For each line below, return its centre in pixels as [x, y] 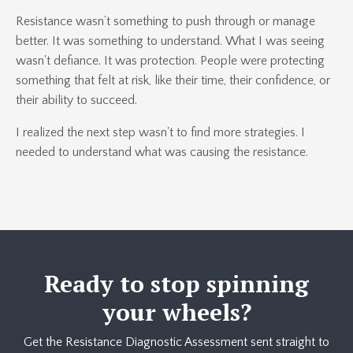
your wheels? [176, 312]
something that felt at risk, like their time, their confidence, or [173, 80]
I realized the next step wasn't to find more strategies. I [160, 132]
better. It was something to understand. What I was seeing [170, 41]
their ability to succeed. [76, 100]
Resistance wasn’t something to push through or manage [165, 21]
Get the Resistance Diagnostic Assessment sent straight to [176, 342]
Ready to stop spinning [176, 283]
